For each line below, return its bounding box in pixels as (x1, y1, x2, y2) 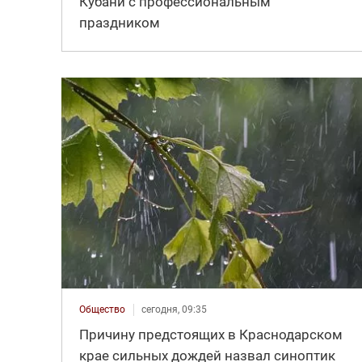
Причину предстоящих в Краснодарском (78, 326, 343, 343)
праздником (78, 14, 160, 31)
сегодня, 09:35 (141, 304, 207, 316)
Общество (78, 304, 125, 316)
